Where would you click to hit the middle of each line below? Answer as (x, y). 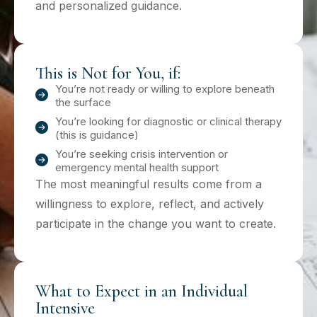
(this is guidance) (97, 134)
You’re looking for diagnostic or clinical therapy (168, 121)
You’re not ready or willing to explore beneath (165, 88)
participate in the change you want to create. (156, 223)
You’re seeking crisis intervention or (141, 154)
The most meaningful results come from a (149, 184)
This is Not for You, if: (108, 73)
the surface (83, 102)
